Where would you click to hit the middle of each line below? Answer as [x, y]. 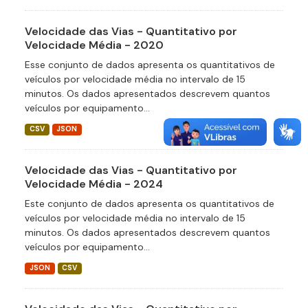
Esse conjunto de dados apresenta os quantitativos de [150, 65]
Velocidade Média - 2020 [94, 45]
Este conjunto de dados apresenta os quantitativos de [150, 204]
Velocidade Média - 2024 [94, 184]
